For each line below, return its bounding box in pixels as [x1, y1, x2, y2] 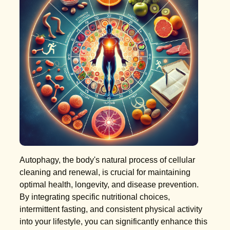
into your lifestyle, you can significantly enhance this [20, 217, 208, 226]
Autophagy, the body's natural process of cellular [20, 155, 196, 164]
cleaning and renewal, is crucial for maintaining [20, 167, 191, 177]
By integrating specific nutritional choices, [20, 192, 170, 201]
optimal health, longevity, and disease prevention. [20, 180, 199, 189]
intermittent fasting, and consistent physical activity [20, 204, 203, 214]
